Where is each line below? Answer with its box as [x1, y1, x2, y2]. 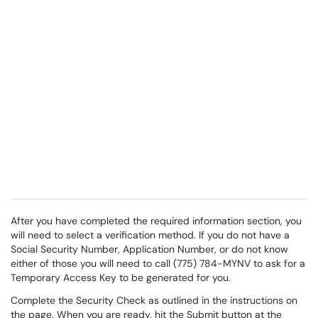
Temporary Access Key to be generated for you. [11, 271, 231, 284]
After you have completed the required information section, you [11, 214, 302, 227]
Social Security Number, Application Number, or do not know [11, 243, 288, 256]
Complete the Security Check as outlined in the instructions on [11, 294, 297, 307]
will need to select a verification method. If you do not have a [11, 229, 290, 241]
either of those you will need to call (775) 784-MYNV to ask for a [11, 257, 305, 270]
